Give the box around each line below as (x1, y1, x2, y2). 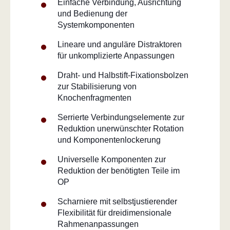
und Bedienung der (57, 9, 127, 18)
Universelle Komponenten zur (57, 155, 166, 164)
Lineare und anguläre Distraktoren (57, 40, 182, 49)
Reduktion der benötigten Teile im (57, 166, 180, 175)
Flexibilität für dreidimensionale (57, 208, 171, 217)
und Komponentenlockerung (57, 135, 161, 144)
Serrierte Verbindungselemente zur (57, 112, 184, 122)
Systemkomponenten (57, 20, 135, 29)
